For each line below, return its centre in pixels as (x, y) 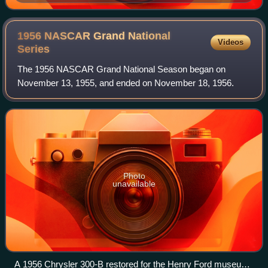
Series (34, 49)
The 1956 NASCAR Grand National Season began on (122, 69)
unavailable (134, 184)
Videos (230, 42)
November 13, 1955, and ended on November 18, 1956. (126, 83)
